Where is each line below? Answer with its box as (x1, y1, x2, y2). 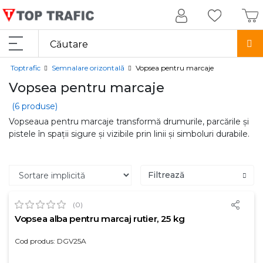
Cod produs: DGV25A (15, 237, 86, 245)
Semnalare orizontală (52, 63, 124, 72)
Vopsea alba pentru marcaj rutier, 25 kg (15, 213, 185, 224)
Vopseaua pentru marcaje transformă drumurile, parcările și (9, 116, 249, 127)
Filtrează (148, 170, 184, 180)
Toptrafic (11, 63, 41, 72)
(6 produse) (12, 101, 58, 112)
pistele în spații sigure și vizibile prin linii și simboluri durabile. (9, 129, 249, 139)
